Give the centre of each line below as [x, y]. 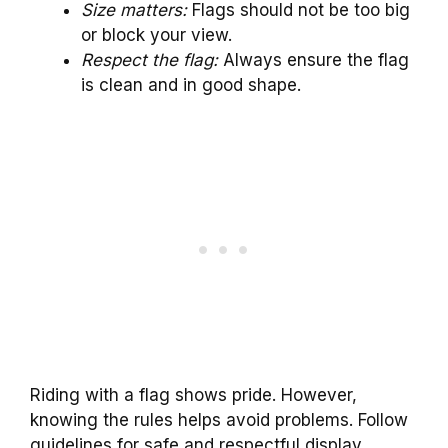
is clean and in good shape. [191, 84]
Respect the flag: [149, 59]
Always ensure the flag [313, 59]
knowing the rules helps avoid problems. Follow [219, 420]
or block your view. [156, 34]
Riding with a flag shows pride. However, [193, 395]
